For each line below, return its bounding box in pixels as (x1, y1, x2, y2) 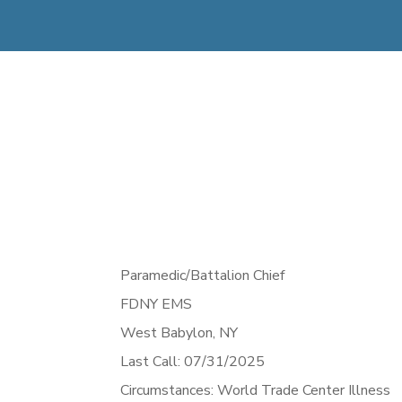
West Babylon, (120, 323, 220, 344)
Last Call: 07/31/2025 (120, 352, 266, 372)
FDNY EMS (120, 294, 193, 315)
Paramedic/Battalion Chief (120, 266, 285, 286)
